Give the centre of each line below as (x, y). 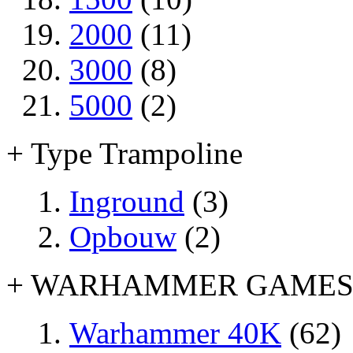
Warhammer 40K (175, 333)
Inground (127, 201)
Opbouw (123, 236)
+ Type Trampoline (124, 153)
